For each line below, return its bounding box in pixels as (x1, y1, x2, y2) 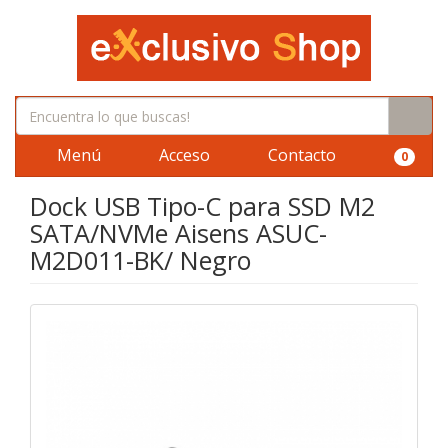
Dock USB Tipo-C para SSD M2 (30, 189, 375, 223)
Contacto (264, 144, 336, 166)
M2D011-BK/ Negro (30, 243, 251, 277)
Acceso (155, 144, 210, 166)
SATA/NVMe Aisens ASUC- (30, 216, 327, 250)
